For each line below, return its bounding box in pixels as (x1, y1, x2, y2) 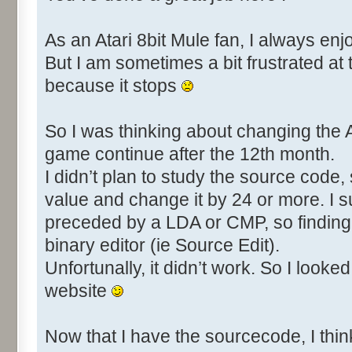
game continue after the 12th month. (45, 144, 335, 165)
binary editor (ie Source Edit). (45, 235, 280, 256)
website (45, 280, 112, 302)
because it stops (45, 75, 181, 97)
